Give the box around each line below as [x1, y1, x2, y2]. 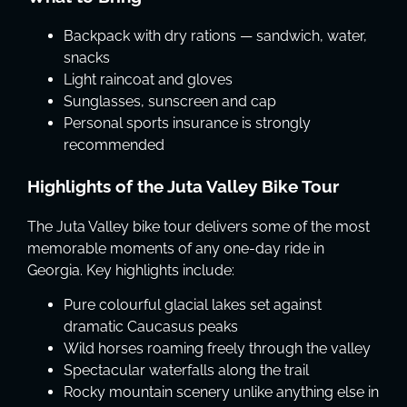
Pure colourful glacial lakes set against [64, 296, 322, 314]
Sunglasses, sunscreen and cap [64, 93, 276, 111]
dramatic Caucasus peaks [64, 318, 238, 336]
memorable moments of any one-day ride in [27, 239, 324, 257]
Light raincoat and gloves [64, 71, 233, 89]
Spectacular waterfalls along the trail [64, 362, 309, 380]
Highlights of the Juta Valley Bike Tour [27, 176, 339, 197]
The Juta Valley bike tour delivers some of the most [27, 217, 370, 235]
